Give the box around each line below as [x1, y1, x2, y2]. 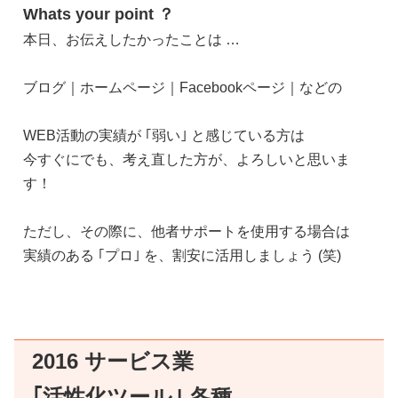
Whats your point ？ [23, 4, 174, 23]
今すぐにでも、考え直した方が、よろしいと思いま [23, 151, 350, 167]
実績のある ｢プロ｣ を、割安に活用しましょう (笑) [23, 247, 341, 263]
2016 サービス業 [32, 348, 194, 373]
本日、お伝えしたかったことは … [23, 31, 240, 47]
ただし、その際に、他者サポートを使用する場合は [23, 223, 350, 239]
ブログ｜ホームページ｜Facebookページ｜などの [23, 79, 342, 95]
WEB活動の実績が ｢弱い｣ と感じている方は [23, 127, 305, 143]
